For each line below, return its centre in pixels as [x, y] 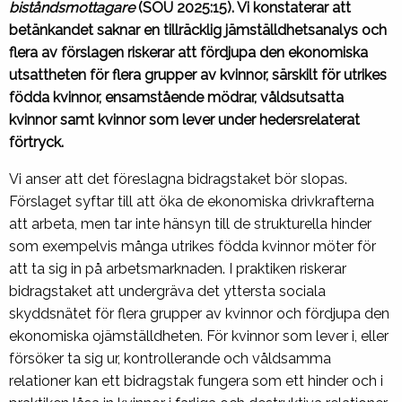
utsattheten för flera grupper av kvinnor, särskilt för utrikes [198, 75]
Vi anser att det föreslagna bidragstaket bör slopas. [178, 179]
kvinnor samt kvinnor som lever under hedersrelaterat [184, 120]
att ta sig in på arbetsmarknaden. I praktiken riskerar [178, 269]
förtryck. [38, 143]
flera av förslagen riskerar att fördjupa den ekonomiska [188, 53]
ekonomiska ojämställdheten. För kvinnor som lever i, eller [199, 336]
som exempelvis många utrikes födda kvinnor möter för [192, 247]
